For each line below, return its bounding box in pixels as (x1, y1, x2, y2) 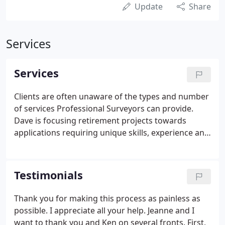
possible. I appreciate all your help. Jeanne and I (14, 205, 194, 216)
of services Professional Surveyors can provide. (14, 103, 193, 114)
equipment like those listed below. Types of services (14, 139, 210, 150)
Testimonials (14, 168, 83, 182)
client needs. (14, 163, 62, 174)
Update (135, 1, 163, 12)
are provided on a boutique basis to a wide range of (14, 151, 211, 162)
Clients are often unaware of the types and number (14, 91, 209, 102)
